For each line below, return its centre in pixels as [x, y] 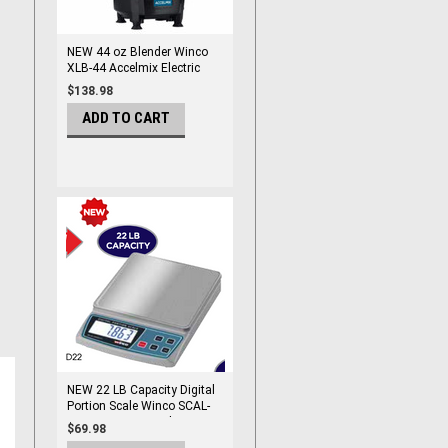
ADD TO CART [126, 118]
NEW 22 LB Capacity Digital [141, 390]
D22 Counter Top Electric [134, 422]
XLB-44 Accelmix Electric [133, 68]
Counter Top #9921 [119, 84]
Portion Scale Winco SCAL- [138, 406]
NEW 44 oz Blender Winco [137, 52]
